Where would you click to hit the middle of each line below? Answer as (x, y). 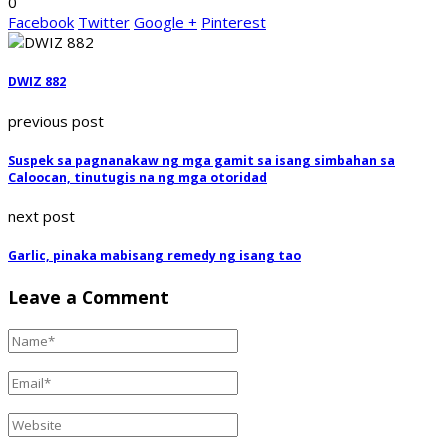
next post (41, 216)
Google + (165, 22)
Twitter (104, 22)
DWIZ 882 (37, 82)
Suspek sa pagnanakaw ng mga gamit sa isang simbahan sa (201, 160)
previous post (56, 120)
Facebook (41, 22)
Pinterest (233, 22)
